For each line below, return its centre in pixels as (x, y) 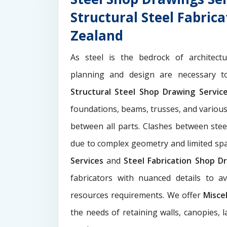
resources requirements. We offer (137, 195)
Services (89, 161)
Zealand (97, 35)
